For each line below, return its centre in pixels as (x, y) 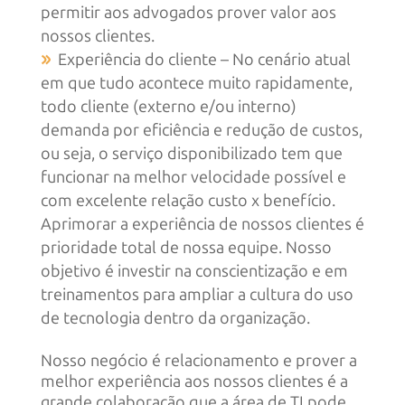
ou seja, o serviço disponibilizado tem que (191, 153)
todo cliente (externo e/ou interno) (168, 106)
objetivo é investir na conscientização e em (194, 271)
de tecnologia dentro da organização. (175, 318)
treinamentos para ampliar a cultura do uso (197, 294)
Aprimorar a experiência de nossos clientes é (202, 224)
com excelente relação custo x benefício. (188, 200)
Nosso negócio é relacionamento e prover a (198, 360)
